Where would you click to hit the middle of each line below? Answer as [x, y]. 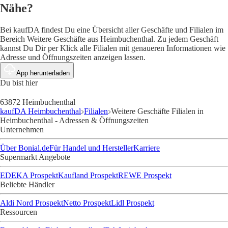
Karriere [147, 148]
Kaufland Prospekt [88, 176]
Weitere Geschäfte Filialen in [157, 111]
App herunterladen [43, 73]
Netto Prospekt [87, 203]
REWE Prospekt [145, 176]
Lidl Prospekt [133, 203]
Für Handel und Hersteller [91, 148]
